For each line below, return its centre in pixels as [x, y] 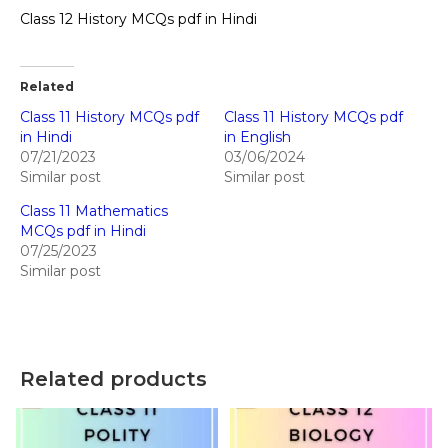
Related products [113, 378]
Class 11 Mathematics [94, 210]
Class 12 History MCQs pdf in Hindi [138, 18]
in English [257, 136]
